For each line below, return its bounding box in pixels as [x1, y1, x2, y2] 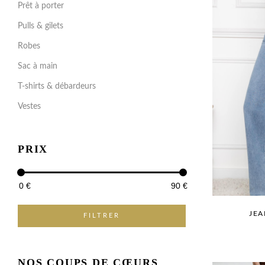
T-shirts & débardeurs [18, 82, 96, 91]
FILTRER [83, 212, 120, 219]
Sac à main [18, 62, 57, 70]
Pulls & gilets [18, 22, 63, 30]
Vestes [18, 102, 41, 111]
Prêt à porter [18, 2, 64, 10]
